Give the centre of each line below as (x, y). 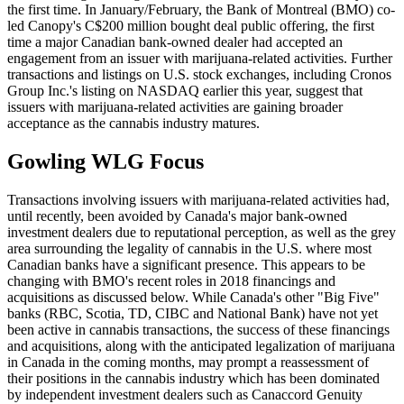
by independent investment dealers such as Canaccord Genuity (185, 394)
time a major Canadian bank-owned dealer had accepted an (175, 41)
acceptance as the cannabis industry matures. (133, 123)
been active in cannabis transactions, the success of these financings (198, 329)
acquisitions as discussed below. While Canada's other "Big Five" (193, 297)
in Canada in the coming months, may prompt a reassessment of (188, 362)
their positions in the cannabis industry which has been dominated (193, 378)
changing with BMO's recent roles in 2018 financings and (171, 280)
